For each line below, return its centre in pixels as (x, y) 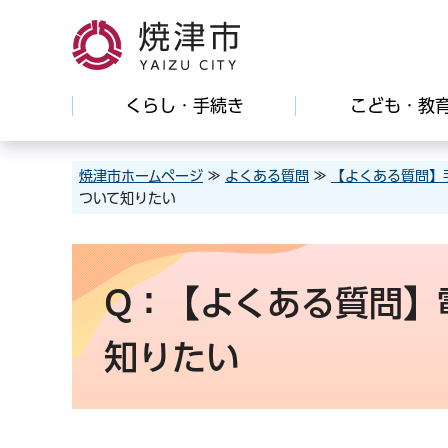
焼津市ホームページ (141, 176)
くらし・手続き (184, 105)
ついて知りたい (127, 198)
